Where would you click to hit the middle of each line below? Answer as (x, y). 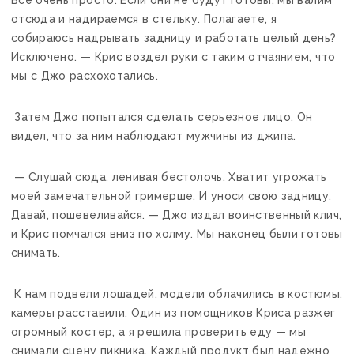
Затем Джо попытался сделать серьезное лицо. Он (162, 117)
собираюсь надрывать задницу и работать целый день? (174, 38)
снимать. (36, 252)
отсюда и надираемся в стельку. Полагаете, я (144, 19)
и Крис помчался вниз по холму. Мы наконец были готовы (177, 233)
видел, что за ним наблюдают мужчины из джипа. (154, 136)
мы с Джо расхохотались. (85, 75)
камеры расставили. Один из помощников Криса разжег (173, 313)
